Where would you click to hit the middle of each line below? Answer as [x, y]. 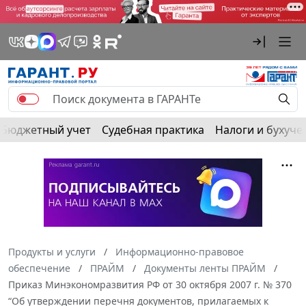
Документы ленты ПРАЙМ [205, 268]
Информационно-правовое [180, 251]
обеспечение [39, 268]
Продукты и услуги [52, 251]
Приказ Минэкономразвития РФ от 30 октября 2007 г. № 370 [150, 284]
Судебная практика [153, 129]
